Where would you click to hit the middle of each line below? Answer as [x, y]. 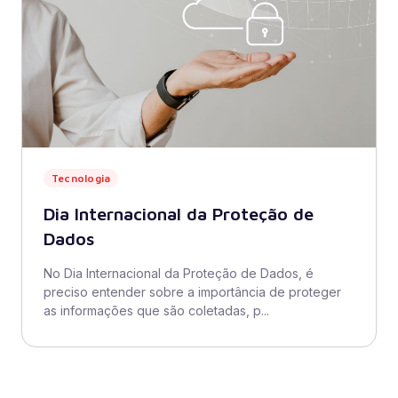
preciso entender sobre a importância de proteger [192, 292]
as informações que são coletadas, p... [156, 310]
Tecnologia [81, 178]
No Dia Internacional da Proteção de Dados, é [179, 273]
